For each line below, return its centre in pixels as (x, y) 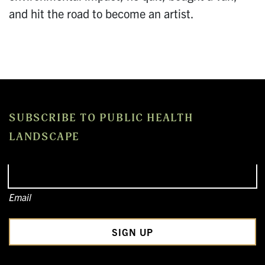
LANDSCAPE (44, 137)
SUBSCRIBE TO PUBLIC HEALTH (101, 118)
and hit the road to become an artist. (101, 14)
